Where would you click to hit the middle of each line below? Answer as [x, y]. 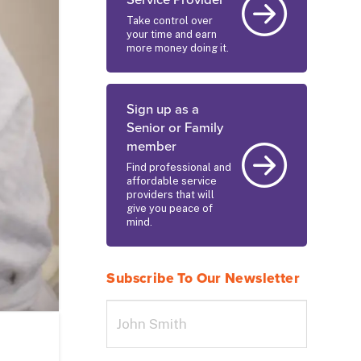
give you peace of [169, 208]
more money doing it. [177, 48]
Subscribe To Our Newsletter [203, 278]
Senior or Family [174, 129]
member [151, 147]
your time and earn [171, 34]
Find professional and [178, 167]
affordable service [171, 180]
